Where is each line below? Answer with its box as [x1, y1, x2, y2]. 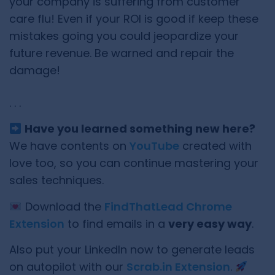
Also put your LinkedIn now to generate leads [9, 242, 255, 258]
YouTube [130, 138, 179, 154]
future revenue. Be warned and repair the [9, 45, 234, 61]
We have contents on [9, 138, 130, 154]
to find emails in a [64, 215, 168, 231]
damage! [9, 63, 60, 79]
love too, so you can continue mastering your [9, 155, 258, 171]
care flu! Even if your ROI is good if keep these [9, 11, 258, 27]
